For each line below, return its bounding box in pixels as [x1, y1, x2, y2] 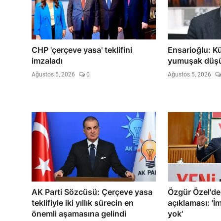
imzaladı [32, 55, 63, 66]
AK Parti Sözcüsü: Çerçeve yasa [32, 186, 152, 197]
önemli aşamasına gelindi [32, 208, 126, 219]
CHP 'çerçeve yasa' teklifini [32, 44, 132, 55]
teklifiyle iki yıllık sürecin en [32, 197, 134, 208]
